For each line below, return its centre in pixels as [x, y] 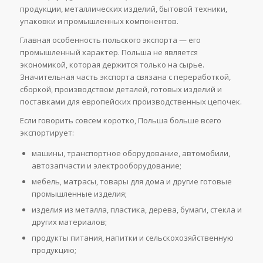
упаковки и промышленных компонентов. [99, 21]
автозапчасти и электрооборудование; [106, 166]
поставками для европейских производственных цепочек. [131, 101]
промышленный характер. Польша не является [109, 52]
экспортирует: [47, 133]
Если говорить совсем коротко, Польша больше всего [120, 120]
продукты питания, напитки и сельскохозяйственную [132, 238]
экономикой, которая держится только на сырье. [112, 64]
